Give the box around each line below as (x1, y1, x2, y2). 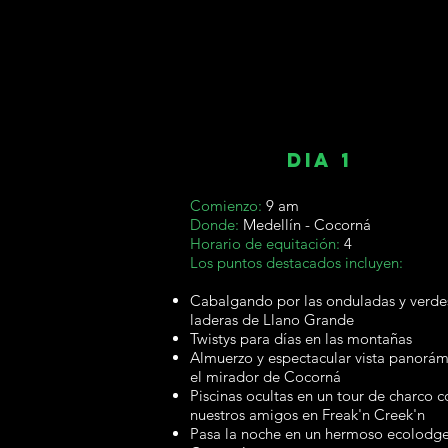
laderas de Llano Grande (190, 310, 354, 329)
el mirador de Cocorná (190, 367, 341, 386)
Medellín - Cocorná (243, 215, 371, 234)
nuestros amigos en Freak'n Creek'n (190, 405, 425, 424)
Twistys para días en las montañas (190, 329, 412, 348)
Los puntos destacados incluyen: (190, 253, 403, 272)
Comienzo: (190, 196, 262, 215)
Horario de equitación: (190, 234, 340, 253)
